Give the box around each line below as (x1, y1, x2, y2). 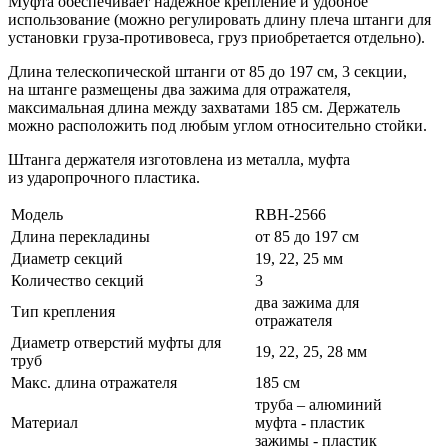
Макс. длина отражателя (11, 373, 177, 391)
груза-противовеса (83, 28, 210, 46)
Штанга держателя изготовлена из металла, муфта (8, 150, 350, 168)
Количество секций (11, 271, 144, 289)
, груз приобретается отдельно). (210, 28, 425, 46)
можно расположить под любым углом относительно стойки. (8, 116, 427, 134)
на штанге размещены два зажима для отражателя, (8, 80, 351, 98)
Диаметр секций (11, 249, 123, 267)
